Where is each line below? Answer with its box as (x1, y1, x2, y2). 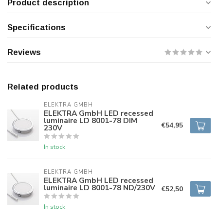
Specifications (7, 23, 66, 32)
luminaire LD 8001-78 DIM (44, 115, 137, 126)
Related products (7, 82, 78, 91)
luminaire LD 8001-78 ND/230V (44, 182, 155, 193)
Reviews (7, 48, 41, 57)
